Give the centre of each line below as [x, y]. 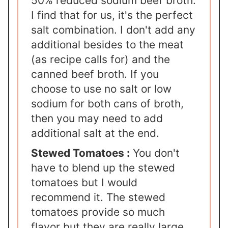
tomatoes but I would [84, 182]
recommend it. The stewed [98, 197]
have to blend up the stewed [103, 167]
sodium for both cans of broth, [108, 103]
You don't [155, 153]
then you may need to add [97, 118]
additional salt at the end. [95, 133]
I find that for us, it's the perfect [112, 15]
